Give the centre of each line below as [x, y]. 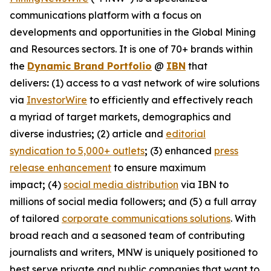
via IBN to [204, 184]
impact [26, 184]
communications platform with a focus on [106, 15]
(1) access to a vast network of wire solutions [154, 83]
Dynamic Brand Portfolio [90, 66]
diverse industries [51, 134]
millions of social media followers [86, 201]
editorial [186, 134]
